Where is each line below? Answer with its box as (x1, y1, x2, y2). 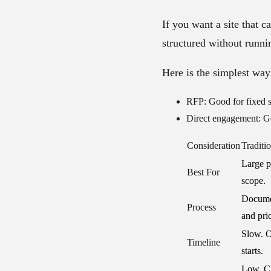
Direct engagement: (186, 113, 261, 123)
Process (187, 201, 216, 212)
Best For (187, 166, 220, 177)
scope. (241, 175, 266, 186)
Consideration (187, 140, 240, 151)
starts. (241, 245, 263, 256)
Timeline (187, 237, 220, 247)
